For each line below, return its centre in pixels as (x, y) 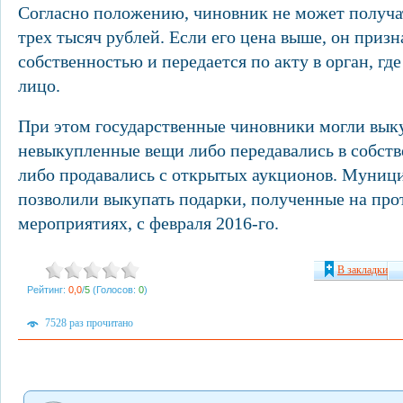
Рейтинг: (48, 290)
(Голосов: (114, 290)
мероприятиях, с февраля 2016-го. (148, 223)
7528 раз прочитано (89, 323)
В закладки (363, 270)
